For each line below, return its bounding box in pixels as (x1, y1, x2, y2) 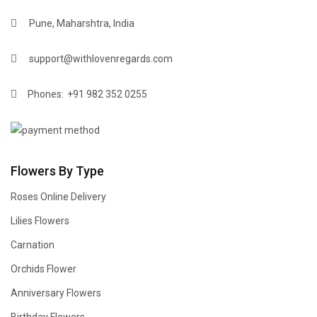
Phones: (25, 88, 64, 100)
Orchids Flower (11, 263, 76, 275)
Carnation (11, 239, 54, 250)
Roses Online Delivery (11, 191, 106, 202)
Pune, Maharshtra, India (29, 17, 134, 29)
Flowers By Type (11, 163, 104, 178)
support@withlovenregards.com (29, 53, 173, 64)
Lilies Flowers (11, 215, 69, 226)
